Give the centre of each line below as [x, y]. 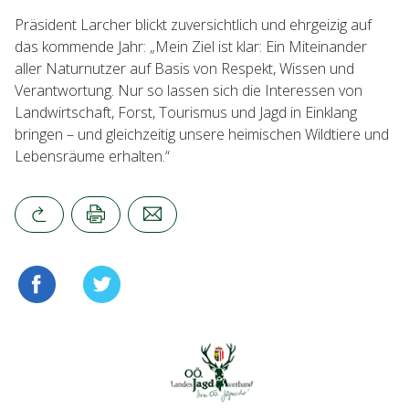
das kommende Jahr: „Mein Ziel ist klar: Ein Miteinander [191, 47]
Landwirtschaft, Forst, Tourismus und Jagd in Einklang [186, 113]
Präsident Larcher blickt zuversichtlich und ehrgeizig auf [193, 25]
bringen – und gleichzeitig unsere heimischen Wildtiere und [202, 135]
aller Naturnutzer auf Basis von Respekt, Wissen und [184, 69]
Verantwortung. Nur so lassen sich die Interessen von [189, 91]
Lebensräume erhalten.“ [92, 157]
